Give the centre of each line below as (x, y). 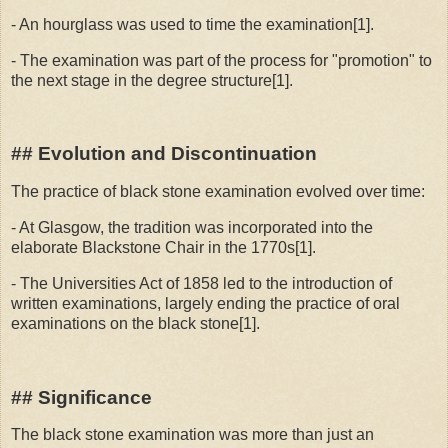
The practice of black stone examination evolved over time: (218, 192)
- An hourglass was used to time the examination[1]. (192, 24)
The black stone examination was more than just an (192, 435)
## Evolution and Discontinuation (164, 154)
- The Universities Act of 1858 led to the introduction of (201, 283)
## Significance (81, 397)
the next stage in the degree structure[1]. (152, 80)
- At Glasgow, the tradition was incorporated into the (192, 228)
